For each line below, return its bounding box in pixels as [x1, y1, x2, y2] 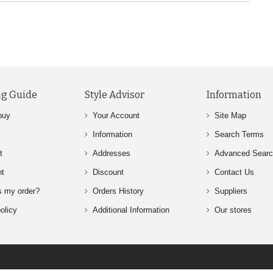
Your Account [93, 110, 140, 120]
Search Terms [214, 129, 264, 139]
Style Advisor [85, 88, 144, 101]
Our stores [214, 205, 252, 214]
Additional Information [93, 205, 169, 214]
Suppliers [214, 186, 247, 196]
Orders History [93, 186, 144, 196]
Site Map [214, 110, 246, 120]
